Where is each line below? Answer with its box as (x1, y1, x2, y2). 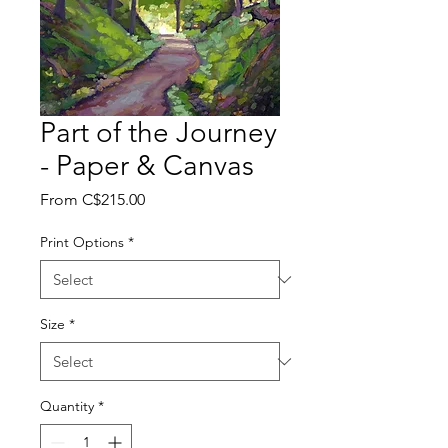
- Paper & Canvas (40, 149, 254, 183)
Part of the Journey (40, 116, 277, 150)
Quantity (40, 397, 94, 416)
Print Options (40, 233, 124, 252)
